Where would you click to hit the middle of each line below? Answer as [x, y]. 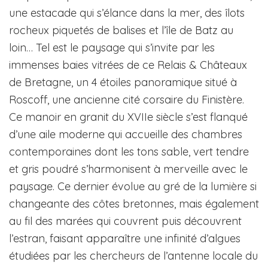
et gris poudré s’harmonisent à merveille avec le [128, 169]
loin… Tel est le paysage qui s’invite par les [112, 48]
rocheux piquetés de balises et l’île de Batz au [121, 31]
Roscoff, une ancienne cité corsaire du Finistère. [127, 100]
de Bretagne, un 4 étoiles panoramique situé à [123, 83]
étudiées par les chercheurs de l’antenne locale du [133, 256]
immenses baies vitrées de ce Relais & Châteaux [128, 65]
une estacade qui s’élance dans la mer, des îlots [127, 13]
